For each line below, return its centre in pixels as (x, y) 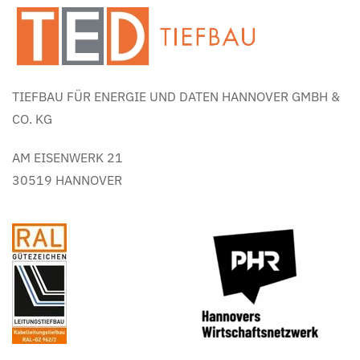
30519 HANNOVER (67, 180)
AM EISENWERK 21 (67, 158)
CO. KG (32, 119)
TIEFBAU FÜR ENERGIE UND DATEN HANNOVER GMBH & (176, 97)
